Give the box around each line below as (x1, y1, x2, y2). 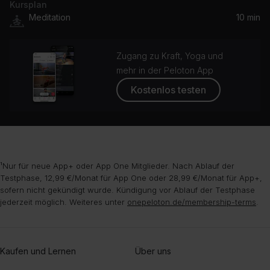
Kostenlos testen (131, 83, 207, 96)
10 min (236, 12, 260, 23)
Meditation (29, 12, 71, 23)
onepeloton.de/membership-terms (127, 196, 256, 207)
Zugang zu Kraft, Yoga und (116, 50, 224, 61)
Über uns (135, 245, 171, 256)
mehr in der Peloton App (116, 64, 214, 75)
